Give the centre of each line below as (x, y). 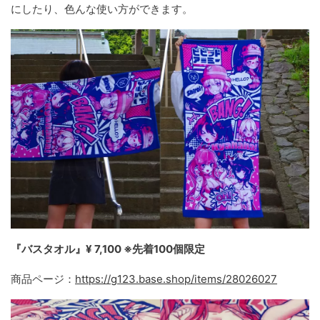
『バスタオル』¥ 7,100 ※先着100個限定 (108, 249)
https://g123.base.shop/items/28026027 (176, 279)
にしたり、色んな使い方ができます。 (102, 9)
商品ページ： (43, 279)
